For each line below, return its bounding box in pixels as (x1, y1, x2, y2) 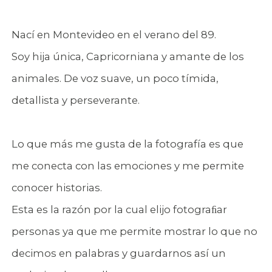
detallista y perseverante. (11, 94, 140, 107)
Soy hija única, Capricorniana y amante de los (11, 50, 244, 63)
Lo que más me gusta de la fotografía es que (11, 138, 243, 151)
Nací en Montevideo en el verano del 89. (11, 29, 216, 41)
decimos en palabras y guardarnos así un (11, 247, 226, 260)
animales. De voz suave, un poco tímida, (11, 72, 219, 85)
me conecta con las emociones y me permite (11, 160, 244, 172)
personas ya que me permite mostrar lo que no (11, 225, 257, 238)
